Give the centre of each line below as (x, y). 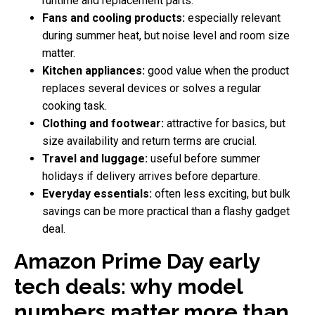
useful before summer (204, 158)
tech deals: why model (128, 286)
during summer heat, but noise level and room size (166, 35)
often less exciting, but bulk (221, 193)
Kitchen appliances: (94, 70)
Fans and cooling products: (114, 18)
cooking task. (75, 105)
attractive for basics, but (225, 123)
